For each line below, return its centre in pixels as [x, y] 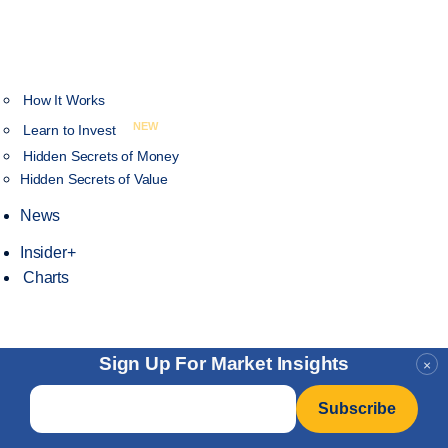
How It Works [64, 99]
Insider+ [48, 253]
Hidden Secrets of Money [101, 156]
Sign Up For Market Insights [224, 363]
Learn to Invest [71, 130]
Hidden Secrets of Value [94, 179]
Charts [46, 278]
